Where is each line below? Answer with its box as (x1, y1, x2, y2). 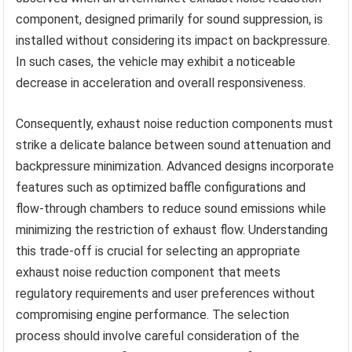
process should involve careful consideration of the (16, 328, 300, 344)
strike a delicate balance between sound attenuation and (16, 137, 332, 153)
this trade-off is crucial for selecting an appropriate (16, 244, 301, 259)
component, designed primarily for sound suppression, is (16, 12, 324, 27)
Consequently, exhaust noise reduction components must (16, 116, 334, 132)
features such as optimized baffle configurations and (16, 180, 306, 196)
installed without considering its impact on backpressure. (16, 33, 331, 49)
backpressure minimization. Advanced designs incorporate (16, 159, 335, 174)
